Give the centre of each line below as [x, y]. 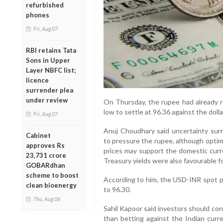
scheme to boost [52, 175]
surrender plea [50, 90]
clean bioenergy [51, 185]
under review [47, 100]
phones [38, 15]
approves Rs [45, 145]
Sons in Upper [48, 60]
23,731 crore [46, 155]
